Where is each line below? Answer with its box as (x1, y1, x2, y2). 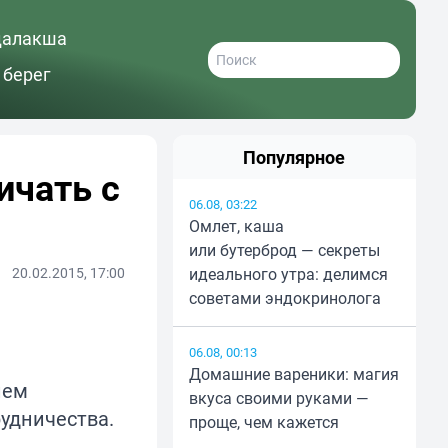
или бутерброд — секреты (188, 239, 380, 262)
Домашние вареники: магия (188, 363, 399, 386)
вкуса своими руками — (188, 387, 369, 410)
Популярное (243, 145, 346, 170)
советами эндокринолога (188, 287, 381, 310)
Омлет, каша (188, 215, 284, 238)
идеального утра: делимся (188, 263, 388, 286)
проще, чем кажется (188, 411, 339, 434)
